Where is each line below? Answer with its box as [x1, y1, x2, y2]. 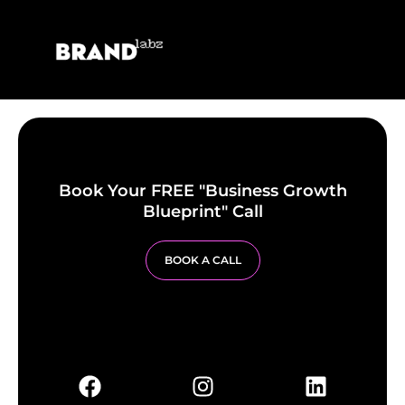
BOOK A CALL [164, 253, 241, 267]
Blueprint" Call [142, 202, 263, 221]
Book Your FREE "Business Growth [58, 181, 347, 201]
